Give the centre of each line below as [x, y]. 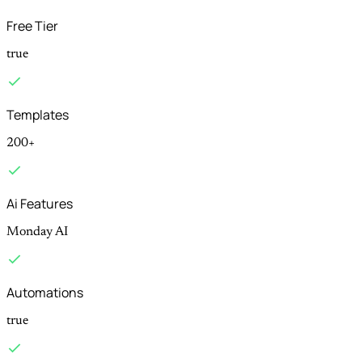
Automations [45, 293]
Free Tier [32, 26]
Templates [38, 115]
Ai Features [40, 204]
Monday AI [37, 232]
